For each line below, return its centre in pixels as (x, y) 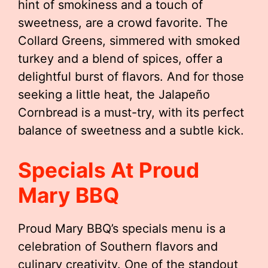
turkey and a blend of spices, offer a (120, 59)
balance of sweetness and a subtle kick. (131, 130)
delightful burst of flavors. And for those (131, 77)
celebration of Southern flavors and (118, 246)
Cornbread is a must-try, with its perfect (131, 112)
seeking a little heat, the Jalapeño (114, 95)
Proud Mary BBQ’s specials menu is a (122, 229)
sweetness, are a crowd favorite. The (123, 23)
